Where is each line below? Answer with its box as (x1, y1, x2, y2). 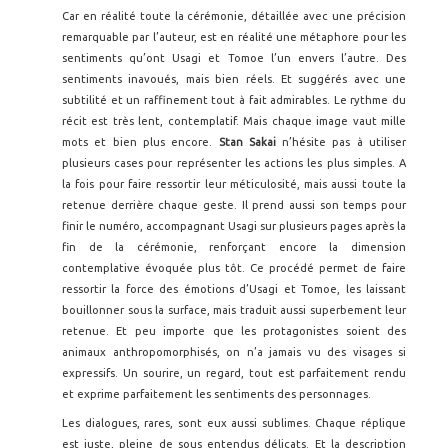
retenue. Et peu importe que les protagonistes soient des (62, 325, 406, 337)
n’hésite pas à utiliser (275, 136, 407, 148)
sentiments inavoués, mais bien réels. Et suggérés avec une (62, 73, 406, 85)
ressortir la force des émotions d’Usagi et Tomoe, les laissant (62, 283, 406, 295)
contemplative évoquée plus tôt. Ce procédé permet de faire (62, 262, 406, 274)
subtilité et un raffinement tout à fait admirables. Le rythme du (62, 94, 406, 106)
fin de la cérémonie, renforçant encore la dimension (62, 241, 406, 253)
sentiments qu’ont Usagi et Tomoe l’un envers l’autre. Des (62, 52, 406, 64)
